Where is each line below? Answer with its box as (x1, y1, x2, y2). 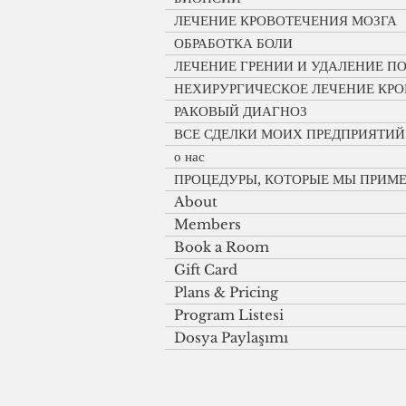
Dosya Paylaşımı (174, 329, 288, 347)
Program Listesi (174, 306, 284, 324)
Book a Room (174, 238, 269, 256)
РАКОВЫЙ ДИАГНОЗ (174, 102, 307, 121)
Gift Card (174, 261, 237, 279)
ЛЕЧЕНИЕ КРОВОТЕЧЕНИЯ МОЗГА (174, 12, 397, 30)
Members (174, 216, 241, 234)
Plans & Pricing (174, 284, 278, 302)
